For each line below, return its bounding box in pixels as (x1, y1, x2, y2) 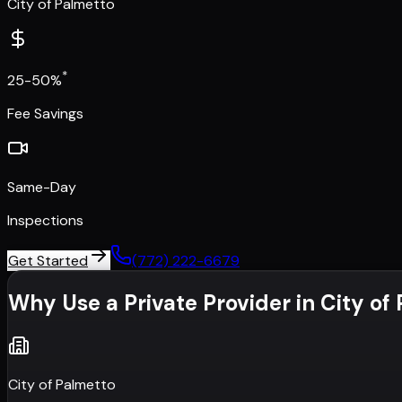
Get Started (8, 251, 88, 271)
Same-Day (7, 178, 76, 197)
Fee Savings (7, 104, 83, 124)
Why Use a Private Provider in (8, 289, 320, 318)
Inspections (7, 211, 83, 231)
